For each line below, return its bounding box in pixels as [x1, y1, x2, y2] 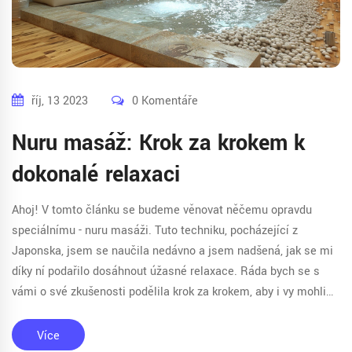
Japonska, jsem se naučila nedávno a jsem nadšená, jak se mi [12, 242, 333, 259]
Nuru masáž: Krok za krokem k [12, 127, 305, 159]
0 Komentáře [132, 92, 198, 109]
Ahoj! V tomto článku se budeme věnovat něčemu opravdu [12, 201, 312, 218]
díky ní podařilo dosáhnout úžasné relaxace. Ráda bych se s [12, 262, 320, 280]
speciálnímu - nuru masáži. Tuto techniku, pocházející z [12, 222, 298, 239]
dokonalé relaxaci [12, 159, 180, 190]
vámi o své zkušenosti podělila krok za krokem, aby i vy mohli [12, 283, 326, 300]
